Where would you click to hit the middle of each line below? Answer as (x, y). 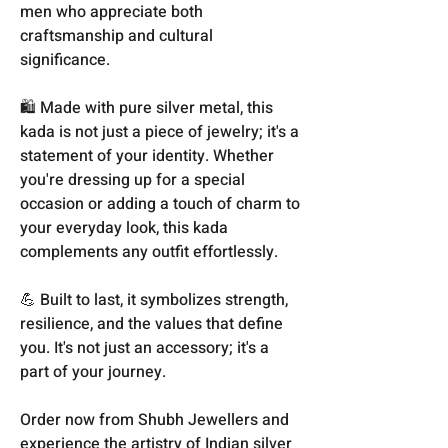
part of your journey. (93, 371)
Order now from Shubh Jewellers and (154, 419)
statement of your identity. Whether (147, 155)
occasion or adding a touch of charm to (160, 203)
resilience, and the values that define (151, 323)
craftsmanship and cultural (116, 35)
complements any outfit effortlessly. (149, 251)
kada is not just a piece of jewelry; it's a (159, 131)
